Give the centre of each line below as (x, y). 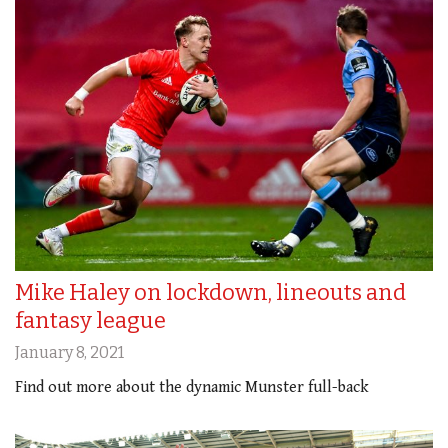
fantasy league (90, 321)
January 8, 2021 (69, 353)
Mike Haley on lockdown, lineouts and (210, 293)
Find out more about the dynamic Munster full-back (192, 388)
